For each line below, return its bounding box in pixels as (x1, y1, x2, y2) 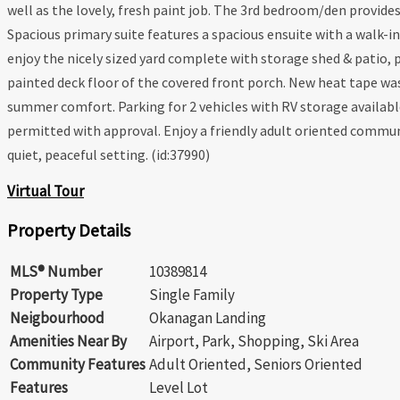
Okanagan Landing (149, 308, 266, 329)
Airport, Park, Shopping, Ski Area (149, 331, 359, 352)
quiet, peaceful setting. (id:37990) (7, 146, 210, 164)
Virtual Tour (7, 181, 84, 202)
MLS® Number (10, 262, 102, 282)
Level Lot (149, 378, 208, 398)
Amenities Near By (10, 331, 127, 352)
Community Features (10, 354, 146, 375)
